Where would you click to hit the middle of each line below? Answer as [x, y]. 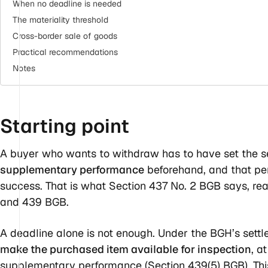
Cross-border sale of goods [65, 36]
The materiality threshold [60, 19]
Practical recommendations [65, 52]
